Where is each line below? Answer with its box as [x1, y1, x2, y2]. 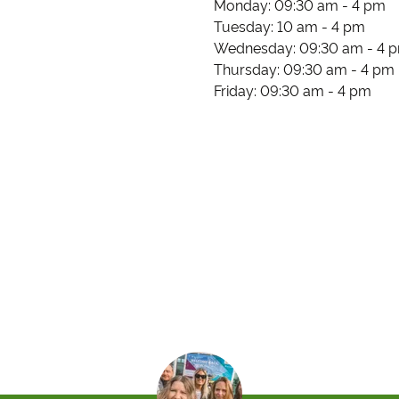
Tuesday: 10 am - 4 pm [213, 18, 365, 36]
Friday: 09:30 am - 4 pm [213, 82, 371, 100]
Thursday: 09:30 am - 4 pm [213, 61, 395, 78]
